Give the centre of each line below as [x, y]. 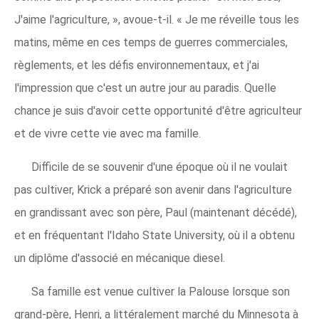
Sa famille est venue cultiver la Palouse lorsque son [161, 292]
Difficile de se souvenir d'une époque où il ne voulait [159, 167]
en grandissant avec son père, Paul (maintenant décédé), [156, 213]
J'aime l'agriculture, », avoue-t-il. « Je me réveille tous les [157, 20]
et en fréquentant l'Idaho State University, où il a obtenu [155, 235]
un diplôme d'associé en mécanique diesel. [120, 258]
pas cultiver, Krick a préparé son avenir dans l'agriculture [153, 190]
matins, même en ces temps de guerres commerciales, [151, 42]
